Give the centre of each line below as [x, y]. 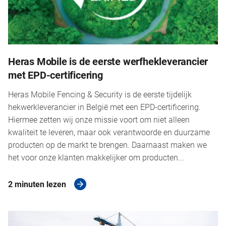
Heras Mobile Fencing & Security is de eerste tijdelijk [100, 94]
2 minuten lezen [37, 184]
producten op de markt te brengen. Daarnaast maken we [107, 144]
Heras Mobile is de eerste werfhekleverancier [108, 61]
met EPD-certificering [55, 74]
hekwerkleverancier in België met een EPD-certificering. [104, 106]
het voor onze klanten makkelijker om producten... [96, 157]
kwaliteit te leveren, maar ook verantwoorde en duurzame [109, 132]
